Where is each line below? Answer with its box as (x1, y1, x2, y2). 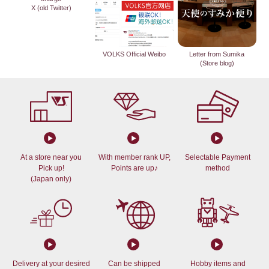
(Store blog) (199, 59, 234, 67)
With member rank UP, (98, 153, 171, 162)
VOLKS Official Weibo (102, 50, 166, 58)
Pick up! (38, 164, 64, 173)
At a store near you (20, 153, 82, 162)
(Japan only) (31, 175, 71, 184)
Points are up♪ (110, 164, 158, 173)
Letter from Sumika (189, 50, 245, 58)
